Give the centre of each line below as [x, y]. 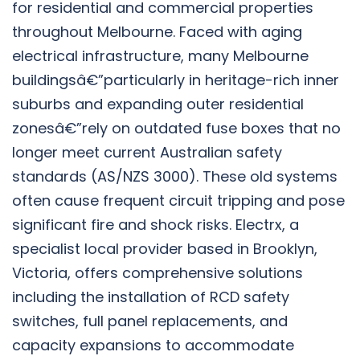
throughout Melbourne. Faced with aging [157, 31]
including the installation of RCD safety [151, 297]
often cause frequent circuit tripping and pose [178, 200]
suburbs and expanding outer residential [158, 104]
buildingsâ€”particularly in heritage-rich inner [176, 80]
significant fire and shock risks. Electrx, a [155, 224]
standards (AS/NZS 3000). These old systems [175, 176]
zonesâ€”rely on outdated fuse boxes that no [176, 128]
